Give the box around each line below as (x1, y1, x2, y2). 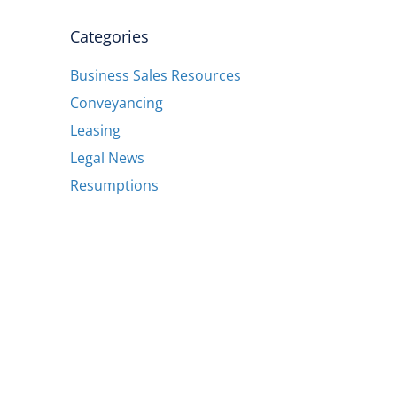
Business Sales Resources (69, 65, 241, 85)
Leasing (69, 120, 121, 140)
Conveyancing (69, 92, 163, 113)
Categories (69, 25, 149, 47)
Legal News (69, 147, 144, 167)
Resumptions (69, 175, 159, 195)
